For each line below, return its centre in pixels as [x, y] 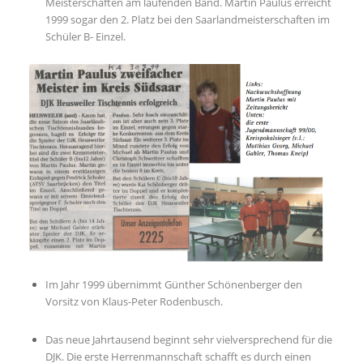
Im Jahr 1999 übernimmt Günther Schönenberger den [173, 285]
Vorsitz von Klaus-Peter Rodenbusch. [134, 302]
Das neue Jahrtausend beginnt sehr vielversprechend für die [188, 340]
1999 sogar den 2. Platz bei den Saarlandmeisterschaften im [187, 19]
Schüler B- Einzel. [85, 36]
